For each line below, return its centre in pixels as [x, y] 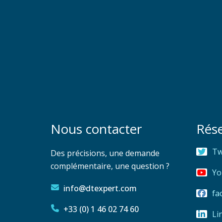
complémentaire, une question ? [110, 166]
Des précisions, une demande [105, 153]
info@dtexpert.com [100, 189]
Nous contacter [96, 129]
